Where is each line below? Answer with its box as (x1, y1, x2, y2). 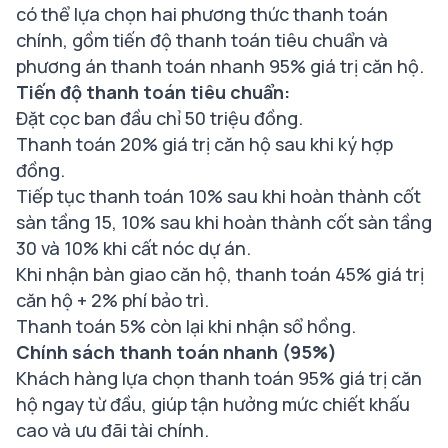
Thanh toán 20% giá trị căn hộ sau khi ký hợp (16, 132, 393, 157)
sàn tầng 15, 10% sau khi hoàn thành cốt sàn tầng (16, 210, 432, 235)
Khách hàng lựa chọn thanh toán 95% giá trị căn (16, 366, 422, 391)
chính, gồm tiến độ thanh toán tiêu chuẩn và (16, 28, 388, 53)
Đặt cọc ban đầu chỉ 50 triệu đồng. (16, 106, 303, 131)
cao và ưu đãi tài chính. (16, 418, 209, 443)
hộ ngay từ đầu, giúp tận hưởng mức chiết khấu (16, 392, 410, 417)
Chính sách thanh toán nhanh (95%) (16, 340, 337, 365)
